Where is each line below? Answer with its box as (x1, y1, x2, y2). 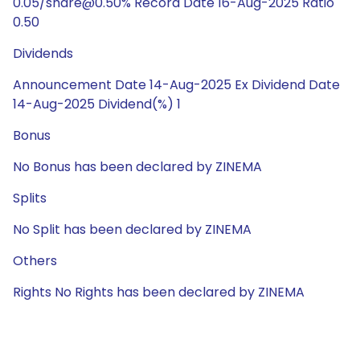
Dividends (13, 44, 73, 63)
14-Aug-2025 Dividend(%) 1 (13, 95, 181, 113)
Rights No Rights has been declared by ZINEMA (13, 283, 305, 301)
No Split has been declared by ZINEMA (13, 220, 252, 239)
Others (13, 252, 57, 270)
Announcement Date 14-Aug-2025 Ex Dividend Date (13, 76, 340, 94)
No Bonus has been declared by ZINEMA (13, 157, 262, 176)
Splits (13, 189, 47, 207)
